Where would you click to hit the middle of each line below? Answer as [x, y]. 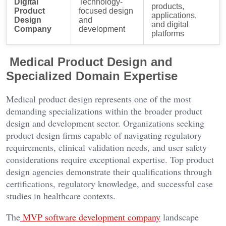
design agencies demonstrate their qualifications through [109, 172]
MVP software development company [92, 217]
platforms [168, 33]
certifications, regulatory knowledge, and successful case [109, 184]
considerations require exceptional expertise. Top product [110, 160]
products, [168, 6]
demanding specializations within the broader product [104, 111]
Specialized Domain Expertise [92, 76]
